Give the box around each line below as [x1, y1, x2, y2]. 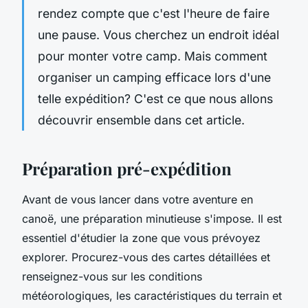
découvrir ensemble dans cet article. [38, 112, 245, 127]
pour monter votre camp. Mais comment [38, 48, 267, 63]
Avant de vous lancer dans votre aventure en [22, 192, 253, 206]
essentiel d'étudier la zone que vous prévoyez [22, 230, 261, 245]
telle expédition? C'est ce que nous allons [38, 91, 273, 106]
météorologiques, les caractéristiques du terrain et [22, 288, 282, 302]
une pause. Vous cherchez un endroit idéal [38, 27, 279, 42]
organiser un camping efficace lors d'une [38, 69, 271, 85]
